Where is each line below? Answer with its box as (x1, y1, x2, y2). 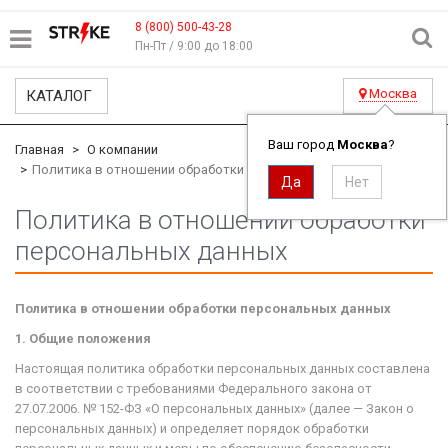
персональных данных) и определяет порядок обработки (15, 421, 369, 436)
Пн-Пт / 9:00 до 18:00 (135, 39, 253, 53)
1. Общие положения (15, 331, 151, 346)
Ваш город (268, 137, 337, 152)
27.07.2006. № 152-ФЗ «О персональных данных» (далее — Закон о (15, 401, 414, 416)
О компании (87, 142, 158, 157)
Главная (15, 142, 64, 157)
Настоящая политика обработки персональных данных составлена (15, 361, 430, 376)
